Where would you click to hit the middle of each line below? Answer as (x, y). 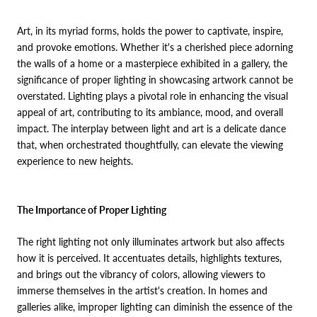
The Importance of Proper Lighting (92, 209)
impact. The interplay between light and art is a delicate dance (151, 129)
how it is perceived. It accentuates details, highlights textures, (149, 258)
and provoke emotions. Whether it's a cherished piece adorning (155, 47)
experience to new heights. (75, 161)
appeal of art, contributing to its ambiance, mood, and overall (150, 113)
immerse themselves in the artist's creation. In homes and (142, 291)
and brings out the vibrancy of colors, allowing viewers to (141, 275)
